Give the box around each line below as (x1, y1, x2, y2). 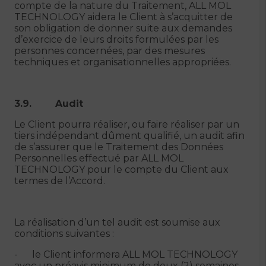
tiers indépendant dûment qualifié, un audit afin (14, 130, 245, 141)
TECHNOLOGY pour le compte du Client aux (14, 164, 229, 175)
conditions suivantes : (14, 228, 114, 239)
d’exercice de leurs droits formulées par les (14, 34, 218, 45)
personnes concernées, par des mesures (14, 45, 205, 56)
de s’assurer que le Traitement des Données (14, 141, 223, 153)
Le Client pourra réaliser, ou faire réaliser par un (14, 119, 239, 130)
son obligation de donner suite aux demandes (14, 23, 232, 34)
